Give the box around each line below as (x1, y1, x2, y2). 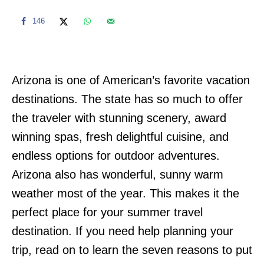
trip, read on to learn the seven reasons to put (12, 243, 252, 256)
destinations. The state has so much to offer (12, 92, 243, 105)
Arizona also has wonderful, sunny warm (12, 167, 223, 181)
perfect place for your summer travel (12, 205, 203, 219)
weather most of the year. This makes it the (12, 186, 239, 200)
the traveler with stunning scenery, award (12, 111, 226, 124)
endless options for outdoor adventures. (12, 148, 220, 162)
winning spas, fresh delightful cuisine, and (12, 130, 229, 143)
